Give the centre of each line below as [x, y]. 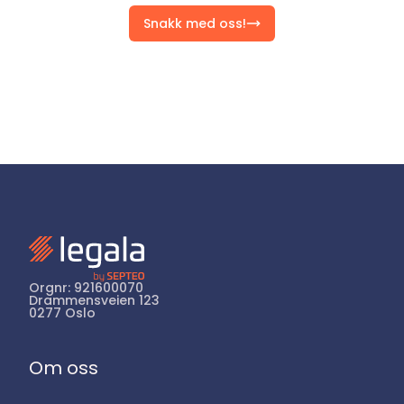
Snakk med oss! [195, 23]
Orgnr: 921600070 [86, 288]
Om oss [64, 368]
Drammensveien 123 [94, 301]
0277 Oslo [62, 313]
